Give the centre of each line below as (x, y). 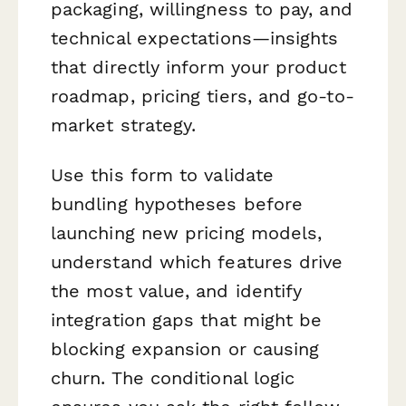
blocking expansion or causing (185, 348)
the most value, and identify (177, 290)
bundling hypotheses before (177, 203)
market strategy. (124, 125)
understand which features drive (197, 261)
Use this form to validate (163, 174)
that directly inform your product (198, 67)
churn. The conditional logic (173, 377)
